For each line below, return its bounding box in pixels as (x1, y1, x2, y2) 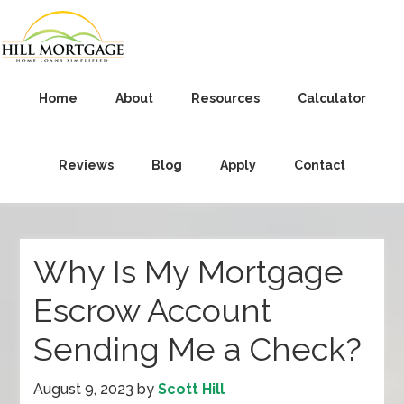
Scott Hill (158, 381, 225, 398)
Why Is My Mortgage (33, 252, 344, 290)
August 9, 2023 (33, 381, 134, 398)
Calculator (297, 91, 366, 106)
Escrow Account (33, 291, 272, 329)
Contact (294, 158, 345, 172)
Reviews (59, 158, 114, 172)
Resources (190, 91, 260, 106)
